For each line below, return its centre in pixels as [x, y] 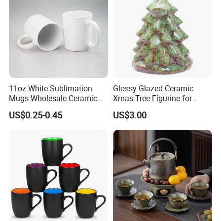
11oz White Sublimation [51, 89]
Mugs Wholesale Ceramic [53, 98]
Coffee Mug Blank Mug [49, 108]
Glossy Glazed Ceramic [153, 89]
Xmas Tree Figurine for [152, 98]
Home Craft [133, 108]
